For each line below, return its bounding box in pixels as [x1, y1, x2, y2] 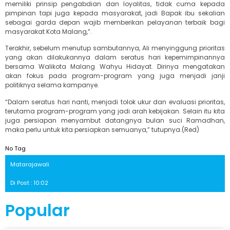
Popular [5, 199, 70, 222]
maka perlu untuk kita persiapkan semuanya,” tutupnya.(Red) [5, 125, 199, 134]
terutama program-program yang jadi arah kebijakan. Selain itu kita [5, 106, 225, 116]
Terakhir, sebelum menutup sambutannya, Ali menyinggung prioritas [5, 44, 225, 53]
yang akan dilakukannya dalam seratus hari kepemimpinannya [5, 53, 225, 62]
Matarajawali [10, 160, 49, 168]
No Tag [5, 144, 26, 152]
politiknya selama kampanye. [5, 81, 99, 90]
